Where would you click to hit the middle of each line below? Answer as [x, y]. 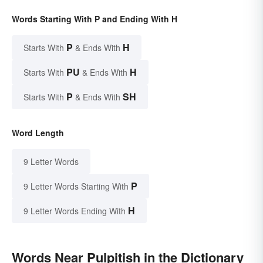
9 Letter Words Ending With [75, 211]
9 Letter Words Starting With [76, 186]
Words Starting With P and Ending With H [95, 19]
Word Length [38, 133]
